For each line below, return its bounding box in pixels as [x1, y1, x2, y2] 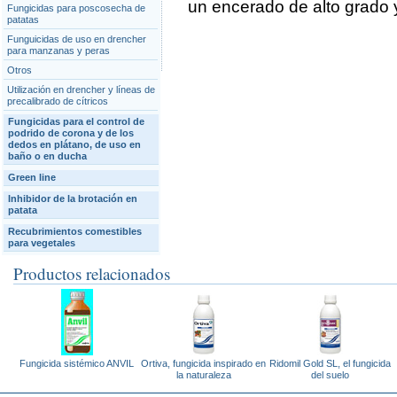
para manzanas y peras [7, 45, 110, 56]
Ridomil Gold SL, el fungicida [269, 358, 391, 369]
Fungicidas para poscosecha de [7, 3, 145, 13]
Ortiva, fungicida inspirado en [141, 358, 266, 369]
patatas [7, 14, 39, 25]
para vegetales [8, 237, 75, 248]
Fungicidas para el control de [8, 116, 144, 127]
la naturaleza [175, 370, 231, 380]
